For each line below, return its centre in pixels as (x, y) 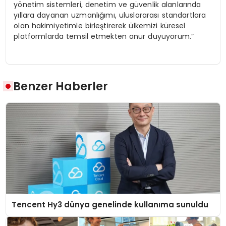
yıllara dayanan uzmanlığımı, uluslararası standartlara (110, 15)
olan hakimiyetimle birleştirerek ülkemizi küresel (100, 26)
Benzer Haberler (61, 86)
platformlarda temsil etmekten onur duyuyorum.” (104, 37)
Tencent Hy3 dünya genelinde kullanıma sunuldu (110, 205)
